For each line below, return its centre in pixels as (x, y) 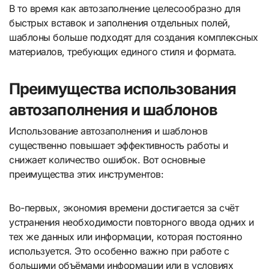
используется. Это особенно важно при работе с (119, 251)
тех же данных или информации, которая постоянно (126, 237)
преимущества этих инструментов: (86, 174)
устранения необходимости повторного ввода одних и (131, 222)
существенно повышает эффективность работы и (119, 146)
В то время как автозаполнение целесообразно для (125, 9)
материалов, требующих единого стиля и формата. (123, 52)
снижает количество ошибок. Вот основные (107, 160)
